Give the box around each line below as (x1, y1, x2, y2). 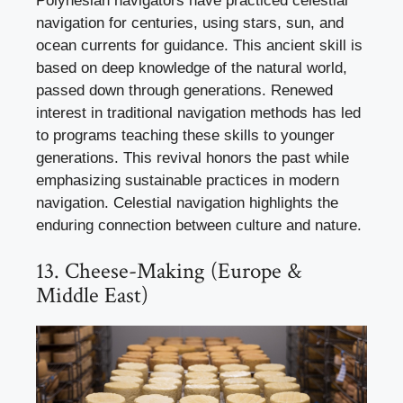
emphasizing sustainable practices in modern (36, 171, 339, 189)
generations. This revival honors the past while (36, 148, 349, 166)
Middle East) (36, 281, 148, 311)
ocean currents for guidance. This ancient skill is (36, 36, 363, 54)
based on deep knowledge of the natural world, (36, 58, 347, 76)
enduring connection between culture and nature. (36, 216, 362, 234)
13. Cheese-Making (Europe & (36, 256, 301, 287)
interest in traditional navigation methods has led (36, 103, 361, 121)
